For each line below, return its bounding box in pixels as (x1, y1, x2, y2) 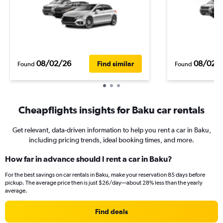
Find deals (95, 208, 128, 216)
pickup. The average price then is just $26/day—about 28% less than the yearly (5, 179, 203, 186)
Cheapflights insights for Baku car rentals (18, 104, 205, 115)
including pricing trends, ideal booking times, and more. (29, 136, 194, 144)
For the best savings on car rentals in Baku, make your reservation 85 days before (5, 171, 205, 178)
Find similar (97, 59, 134, 68)
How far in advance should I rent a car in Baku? (5, 154, 172, 163)
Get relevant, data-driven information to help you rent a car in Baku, (12, 126, 211, 134)
